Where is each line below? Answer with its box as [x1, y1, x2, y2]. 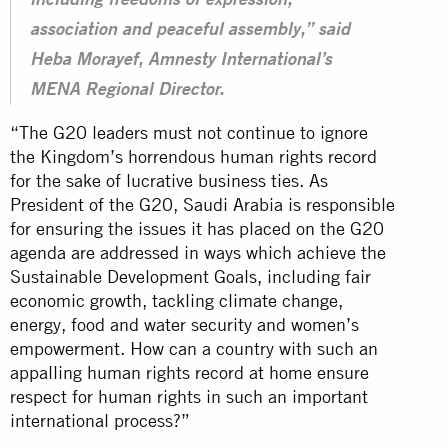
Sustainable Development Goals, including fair [10, 265, 371, 287]
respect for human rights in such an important [10, 385, 368, 407]
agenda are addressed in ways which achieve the [10, 241, 386, 263]
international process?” [10, 409, 190, 431]
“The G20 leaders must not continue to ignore [10, 121, 368, 143]
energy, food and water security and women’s [10, 313, 359, 335]
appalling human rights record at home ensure [10, 361, 369, 383]
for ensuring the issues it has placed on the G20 [10, 217, 384, 239]
